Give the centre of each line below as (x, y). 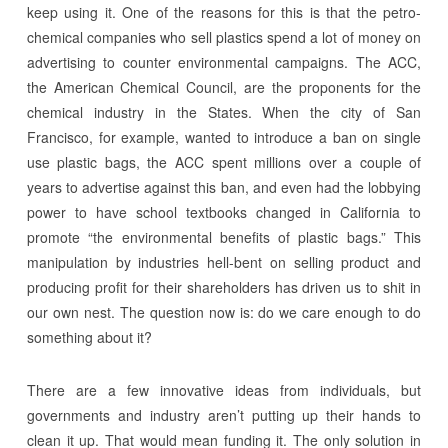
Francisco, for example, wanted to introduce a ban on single (224, 136)
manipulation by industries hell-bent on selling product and (224, 261)
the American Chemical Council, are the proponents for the (224, 86)
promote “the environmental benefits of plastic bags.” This (224, 236)
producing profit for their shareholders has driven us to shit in (224, 286)
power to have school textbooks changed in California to (224, 211)
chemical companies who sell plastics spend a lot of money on (224, 36)
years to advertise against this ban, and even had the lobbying (224, 186)
